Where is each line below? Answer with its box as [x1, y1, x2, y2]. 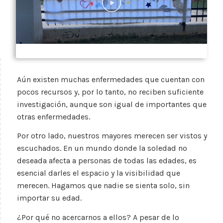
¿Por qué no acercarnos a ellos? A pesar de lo [17, 212, 179, 222]
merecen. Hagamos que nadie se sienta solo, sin [17, 181, 190, 191]
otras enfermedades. [17, 111, 90, 121]
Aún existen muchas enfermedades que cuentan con [17, 74, 205, 84]
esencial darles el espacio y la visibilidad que [17, 168, 180, 178]
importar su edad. [17, 193, 82, 203]
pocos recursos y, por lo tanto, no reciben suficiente [17, 87, 204, 97]
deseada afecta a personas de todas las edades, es [17, 156, 197, 166]
